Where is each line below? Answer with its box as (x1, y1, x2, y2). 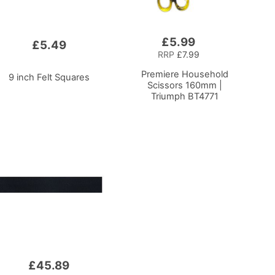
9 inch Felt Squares (8, 71, 90, 83)
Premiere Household (141, 68, 228, 80)
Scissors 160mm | (147, 79, 222, 91)
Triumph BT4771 (150, 90, 219, 102)
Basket (119, 57, 149, 69)
